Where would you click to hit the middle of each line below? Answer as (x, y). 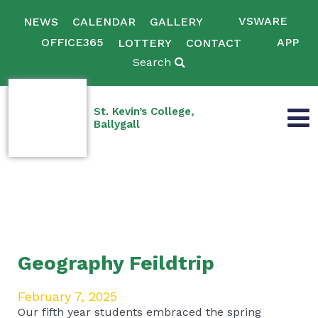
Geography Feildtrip (116, 263)
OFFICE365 (72, 42)
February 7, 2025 (67, 296)
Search (154, 62)
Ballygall (117, 124)
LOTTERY (144, 43)
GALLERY (176, 22)
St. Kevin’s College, (144, 111)
